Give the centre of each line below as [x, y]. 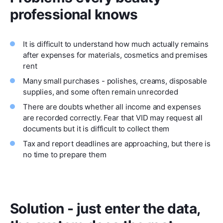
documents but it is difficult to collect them [96, 128]
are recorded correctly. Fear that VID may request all [113, 117]
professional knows [74, 14]
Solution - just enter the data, [105, 208]
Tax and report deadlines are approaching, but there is [117, 143]
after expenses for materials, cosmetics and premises [115, 55]
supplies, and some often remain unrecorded [101, 92]
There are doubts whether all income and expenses [112, 107]
